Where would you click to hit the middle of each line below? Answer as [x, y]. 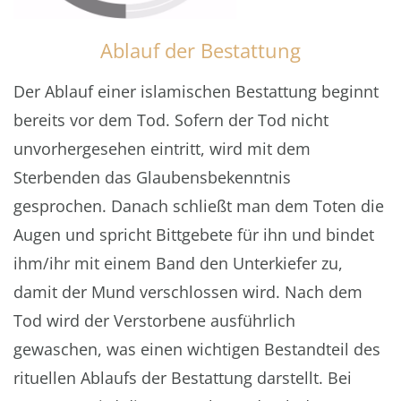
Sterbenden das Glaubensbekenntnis [152, 177]
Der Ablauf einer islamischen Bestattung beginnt [196, 91]
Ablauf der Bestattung [200, 50]
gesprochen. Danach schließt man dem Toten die [199, 205]
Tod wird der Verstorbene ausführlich [154, 320]
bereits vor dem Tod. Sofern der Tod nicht [171, 119]
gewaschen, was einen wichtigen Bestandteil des [197, 349]
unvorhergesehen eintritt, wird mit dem [162, 148]
